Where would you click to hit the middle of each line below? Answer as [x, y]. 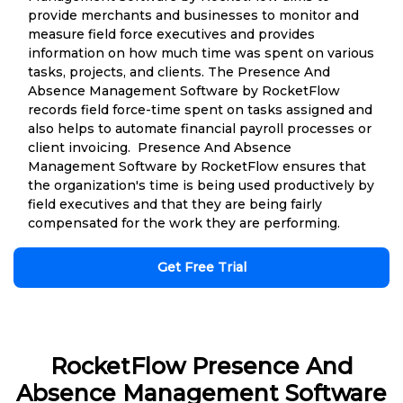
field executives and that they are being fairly [175, 204]
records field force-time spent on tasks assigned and [200, 109]
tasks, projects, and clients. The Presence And [179, 72]
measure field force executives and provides [171, 34]
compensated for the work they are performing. [184, 223]
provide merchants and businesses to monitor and [193, 15]
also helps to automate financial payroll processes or [200, 128]
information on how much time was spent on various [201, 53]
